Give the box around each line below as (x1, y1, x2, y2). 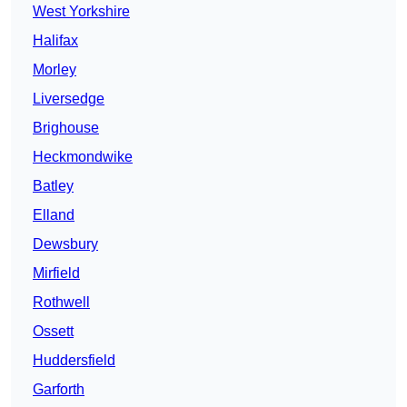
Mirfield (33, 265, 80, 282)
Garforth (33, 382, 84, 398)
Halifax (33, 33, 78, 49)
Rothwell (33, 294, 90, 311)
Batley (33, 178, 74, 194)
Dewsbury (33, 236, 98, 253)
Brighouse (33, 120, 99, 136)
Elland (33, 207, 74, 223)
